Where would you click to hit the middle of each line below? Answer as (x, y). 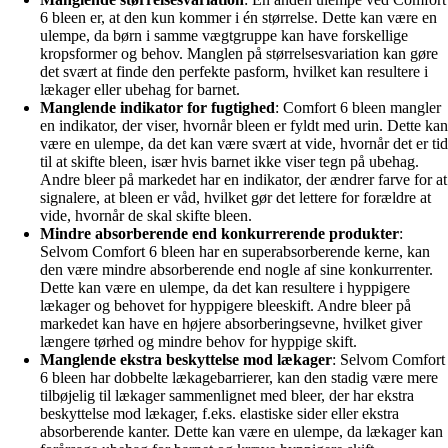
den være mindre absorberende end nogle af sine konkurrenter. (236, 269)
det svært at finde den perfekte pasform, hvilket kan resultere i (234, 71)
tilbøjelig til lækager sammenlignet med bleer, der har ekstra (227, 395)
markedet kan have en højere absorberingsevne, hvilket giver (231, 323)
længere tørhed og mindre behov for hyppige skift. (198, 341)
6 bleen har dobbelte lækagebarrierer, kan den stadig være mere (239, 377)
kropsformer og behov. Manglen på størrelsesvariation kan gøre (239, 53)
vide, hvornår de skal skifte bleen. (146, 215)
